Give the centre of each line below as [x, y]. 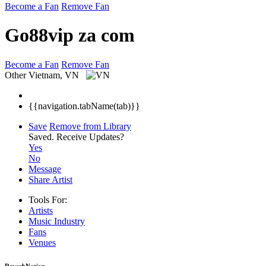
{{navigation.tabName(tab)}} [84, 106]
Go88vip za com [70, 35]
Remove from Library [90, 126]
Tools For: [48, 199]
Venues [42, 242]
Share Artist [50, 179]
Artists [41, 210]
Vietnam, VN [55, 75]
